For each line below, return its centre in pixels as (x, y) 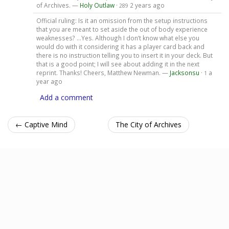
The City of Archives (148, 124)
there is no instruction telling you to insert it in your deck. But (124, 55)
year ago (49, 81)
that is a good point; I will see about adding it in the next (118, 64)
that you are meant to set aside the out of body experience (122, 29)
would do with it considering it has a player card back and (120, 46)
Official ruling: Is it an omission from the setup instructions (122, 20)
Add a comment (66, 97)
